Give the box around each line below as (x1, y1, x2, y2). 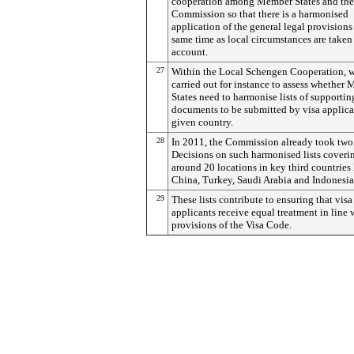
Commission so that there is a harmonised (171, 8, 348, 20)
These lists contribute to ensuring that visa (171, 194, 352, 205)
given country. (171, 116, 233, 128)
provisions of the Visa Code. (171, 219, 292, 231)
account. (171, 46, 208, 58)
